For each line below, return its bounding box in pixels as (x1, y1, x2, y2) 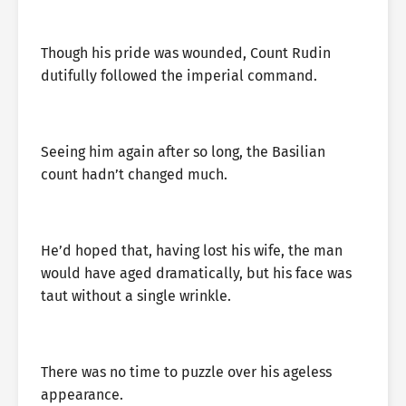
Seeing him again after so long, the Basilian (41, 143, 325, 160)
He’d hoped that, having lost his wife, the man (41, 242, 343, 259)
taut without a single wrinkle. (41, 287, 231, 304)
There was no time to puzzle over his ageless (41, 363, 332, 381)
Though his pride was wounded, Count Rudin (41, 44, 331, 62)
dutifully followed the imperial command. (41, 67, 317, 84)
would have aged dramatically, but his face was (41, 265, 352, 282)
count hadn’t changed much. (41, 166, 227, 183)
